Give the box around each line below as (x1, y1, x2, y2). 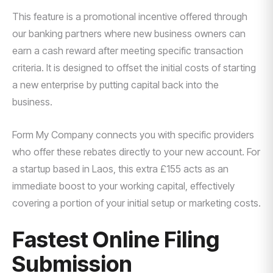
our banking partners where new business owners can (12, 27, 246, 40)
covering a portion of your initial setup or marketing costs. (12, 197, 261, 209)
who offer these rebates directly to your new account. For (12, 146, 260, 158)
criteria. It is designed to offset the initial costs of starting (12, 62, 256, 74)
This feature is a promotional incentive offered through (12, 10, 247, 23)
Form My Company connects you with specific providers (12, 129, 254, 141)
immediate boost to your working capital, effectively (12, 180, 235, 192)
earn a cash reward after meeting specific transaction (12, 44, 243, 57)
